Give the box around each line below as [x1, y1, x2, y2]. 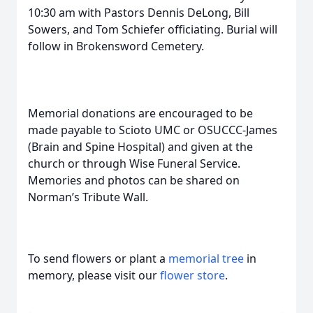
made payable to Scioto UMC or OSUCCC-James [28, 122, 277, 138]
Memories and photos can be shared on [28, 173, 240, 188]
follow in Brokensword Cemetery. [28, 38, 204, 54]
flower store [160, 268, 225, 283]
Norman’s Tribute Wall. [28, 189, 148, 205]
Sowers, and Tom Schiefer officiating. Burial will [28, 22, 277, 37]
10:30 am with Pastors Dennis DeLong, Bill [28, 5, 249, 20]
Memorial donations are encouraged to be [28, 105, 253, 121]
